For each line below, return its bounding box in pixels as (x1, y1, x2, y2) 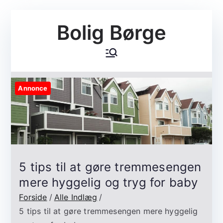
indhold (10, 39, 39, 49)
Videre (10, 11, 36, 21)
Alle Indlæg (54, 192, 98, 203)
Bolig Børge (56, 20, 167, 45)
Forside (19, 192, 47, 203)
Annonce (18, 84, 48, 92)
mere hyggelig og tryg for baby (19, 175, 198, 190)
